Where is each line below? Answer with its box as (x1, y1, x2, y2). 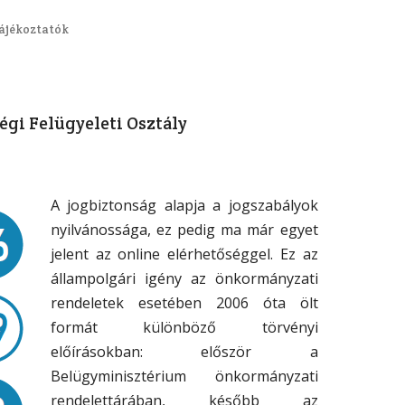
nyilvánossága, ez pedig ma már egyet (51, 220, 318, 240)
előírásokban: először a (51, 342, 318, 362)
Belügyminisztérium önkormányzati (51, 366, 318, 386)
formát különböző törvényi (51, 317, 318, 337)
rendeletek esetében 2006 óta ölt (51, 293, 318, 313)
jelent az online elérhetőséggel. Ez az (51, 244, 318, 264)
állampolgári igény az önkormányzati (51, 268, 318, 288)
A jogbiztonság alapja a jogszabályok (51, 195, 318, 215)
